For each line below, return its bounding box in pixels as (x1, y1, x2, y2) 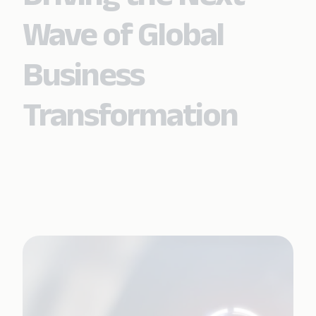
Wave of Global (23, 15, 224, 52)
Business (23, 55, 144, 92)
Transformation (23, 95, 238, 133)
